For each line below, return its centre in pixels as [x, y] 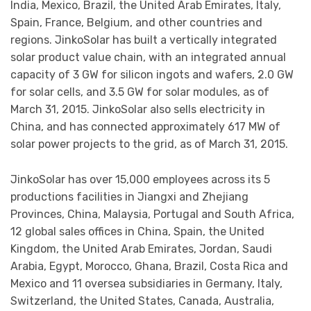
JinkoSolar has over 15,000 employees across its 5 [140, 179]
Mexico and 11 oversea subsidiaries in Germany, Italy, [146, 283]
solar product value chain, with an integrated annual [148, 58]
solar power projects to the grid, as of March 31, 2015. [149, 144]
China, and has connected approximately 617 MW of [145, 127]
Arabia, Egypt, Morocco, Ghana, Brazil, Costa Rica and [149, 266]
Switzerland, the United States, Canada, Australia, [142, 301]
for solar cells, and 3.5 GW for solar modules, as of [140, 92]
